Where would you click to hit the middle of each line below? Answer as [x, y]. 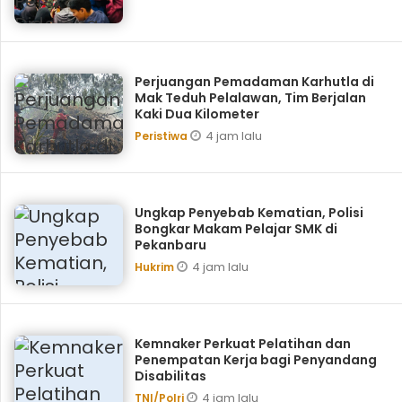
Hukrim [155, 267]
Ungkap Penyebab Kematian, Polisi [249, 213]
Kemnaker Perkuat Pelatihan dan [242, 344]
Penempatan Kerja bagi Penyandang [255, 360]
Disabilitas [170, 376]
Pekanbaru [170, 245]
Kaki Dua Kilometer [197, 114]
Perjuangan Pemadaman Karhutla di [254, 82]
